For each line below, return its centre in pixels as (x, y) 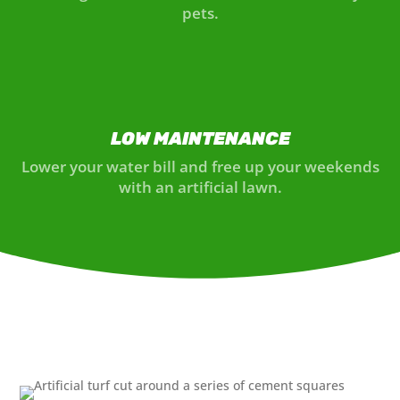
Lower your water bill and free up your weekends (200, 167)
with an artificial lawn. (200, 187)
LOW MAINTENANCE (200, 138)
